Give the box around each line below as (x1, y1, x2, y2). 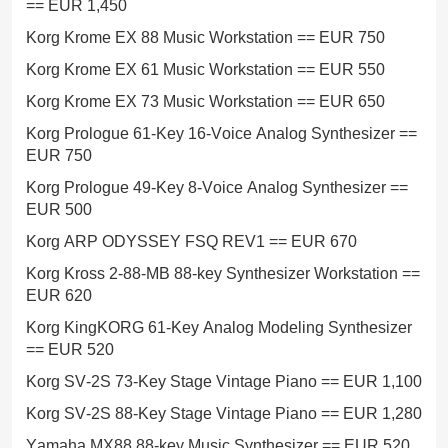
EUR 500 (26, 201, 92, 218)
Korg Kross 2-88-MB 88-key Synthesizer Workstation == (26, 265, 420, 282)
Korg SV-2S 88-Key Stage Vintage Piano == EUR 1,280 (26, 405, 422, 422)
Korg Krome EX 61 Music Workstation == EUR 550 (26, 61, 385, 78)
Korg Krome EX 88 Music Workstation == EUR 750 (26, 29, 385, 46)
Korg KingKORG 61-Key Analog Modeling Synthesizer (26, 319, 412, 336)
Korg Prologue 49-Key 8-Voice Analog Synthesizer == (26, 179, 408, 196)
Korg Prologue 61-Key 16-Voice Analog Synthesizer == (26, 125, 417, 142)
